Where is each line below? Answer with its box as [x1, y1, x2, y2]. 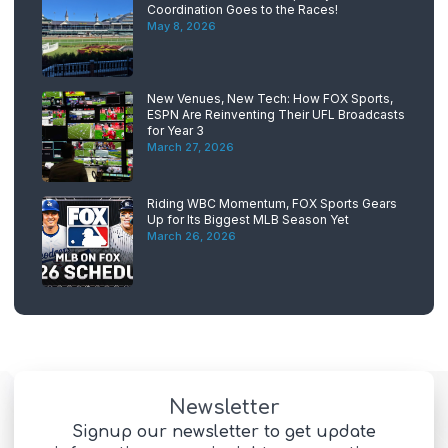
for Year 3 [147, 123, 204, 139]
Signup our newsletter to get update [72, 423, 376, 442]
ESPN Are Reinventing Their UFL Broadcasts [147, 107, 405, 123]
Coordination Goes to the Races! [147, 2, 338, 18]
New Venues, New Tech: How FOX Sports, [147, 91, 393, 107]
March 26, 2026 [147, 229, 236, 244]
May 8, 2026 [147, 19, 216, 34]
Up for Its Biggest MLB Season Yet [147, 212, 349, 228]
